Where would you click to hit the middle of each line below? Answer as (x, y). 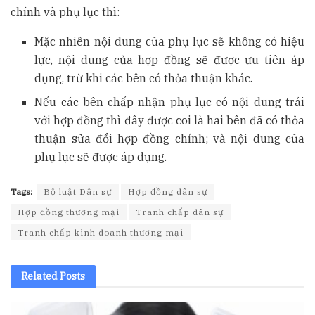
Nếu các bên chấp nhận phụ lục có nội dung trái (169, 102)
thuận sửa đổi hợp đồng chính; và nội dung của (169, 139)
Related (39, 277)
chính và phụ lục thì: (65, 12)
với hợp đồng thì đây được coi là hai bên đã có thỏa (169, 121)
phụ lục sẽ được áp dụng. (101, 157)
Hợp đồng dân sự (168, 192)
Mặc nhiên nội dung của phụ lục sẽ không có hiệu (169, 42)
